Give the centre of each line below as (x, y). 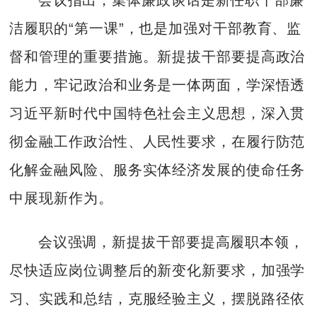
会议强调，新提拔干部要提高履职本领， (171, 242)
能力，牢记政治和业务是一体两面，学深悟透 (157, 85)
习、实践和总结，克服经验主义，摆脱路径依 (157, 299)
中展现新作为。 (61, 198)
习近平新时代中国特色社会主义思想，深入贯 (157, 113)
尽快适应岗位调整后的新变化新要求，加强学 (157, 271)
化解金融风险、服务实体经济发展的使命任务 (157, 169)
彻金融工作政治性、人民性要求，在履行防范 (157, 141)
